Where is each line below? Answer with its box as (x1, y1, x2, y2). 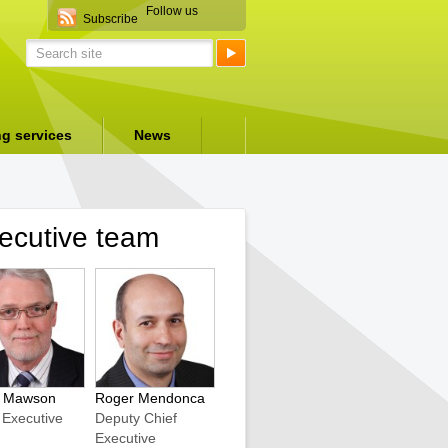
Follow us (146, 4, 198, 18)
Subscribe (83, 12, 138, 26)
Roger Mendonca (95, 390, 205, 406)
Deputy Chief (95, 410, 177, 426)
